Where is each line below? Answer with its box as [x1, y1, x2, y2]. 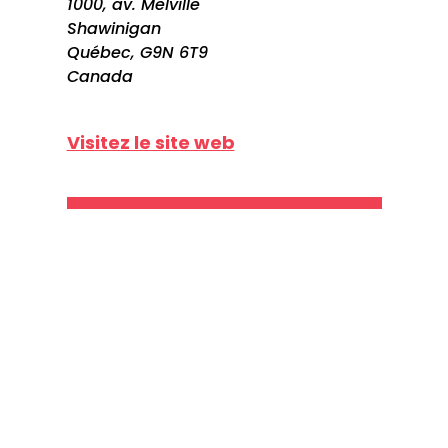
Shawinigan [66, 16, 161, 40]
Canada [66, 64, 133, 88]
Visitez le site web [66, 129, 235, 155]
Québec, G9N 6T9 [66, 40, 208, 64]
